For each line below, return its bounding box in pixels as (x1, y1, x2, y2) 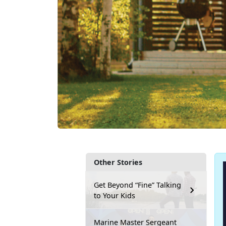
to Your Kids (94, 191, 135, 201)
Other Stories (94, 157, 142, 167)
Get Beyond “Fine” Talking (94, 180, 181, 190)
